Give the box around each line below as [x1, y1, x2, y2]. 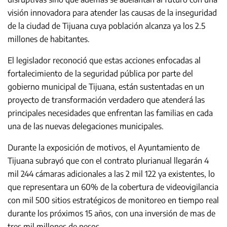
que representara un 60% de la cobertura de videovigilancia [8, 181, 218, 192]
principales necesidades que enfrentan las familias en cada [8, 107, 213, 118]
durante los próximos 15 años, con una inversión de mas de [8, 208, 215, 218]
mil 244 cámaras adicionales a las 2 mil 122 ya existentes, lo [8, 168, 215, 179]
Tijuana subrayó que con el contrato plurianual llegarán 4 [8, 155, 209, 166]
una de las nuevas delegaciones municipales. [8, 121, 164, 131]
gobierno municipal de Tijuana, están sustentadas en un [8, 81, 204, 92]
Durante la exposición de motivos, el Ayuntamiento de [8, 142, 200, 153]
